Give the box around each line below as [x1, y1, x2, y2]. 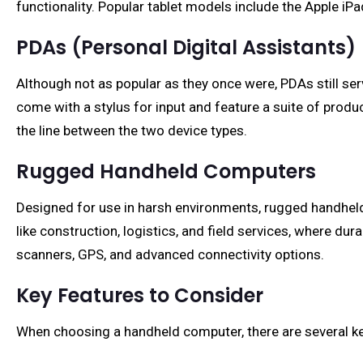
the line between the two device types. [16, 122, 247, 139]
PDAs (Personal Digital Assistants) [16, 34, 356, 61]
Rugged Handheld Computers [16, 158, 316, 185]
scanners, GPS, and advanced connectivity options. [16, 246, 324, 263]
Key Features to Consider [16, 282, 263, 309]
